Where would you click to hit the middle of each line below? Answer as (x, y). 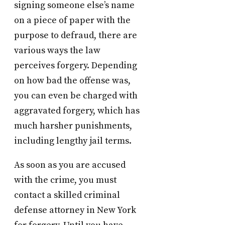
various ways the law (57, 51)
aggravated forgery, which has (77, 111)
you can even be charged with (76, 96)
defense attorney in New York (75, 210)
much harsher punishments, (73, 126)
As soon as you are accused (70, 165)
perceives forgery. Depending (76, 66)
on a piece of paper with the (72, 21)
